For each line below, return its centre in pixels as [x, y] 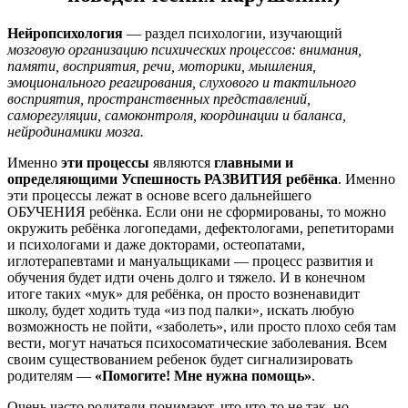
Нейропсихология [65, 33]
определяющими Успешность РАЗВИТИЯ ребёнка [173, 178]
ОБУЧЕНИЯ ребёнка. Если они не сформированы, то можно [197, 211]
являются [182, 162]
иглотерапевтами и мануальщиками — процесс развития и [190, 260]
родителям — [51, 375]
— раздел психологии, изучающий [233, 33]
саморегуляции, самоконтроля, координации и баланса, [177, 115]
